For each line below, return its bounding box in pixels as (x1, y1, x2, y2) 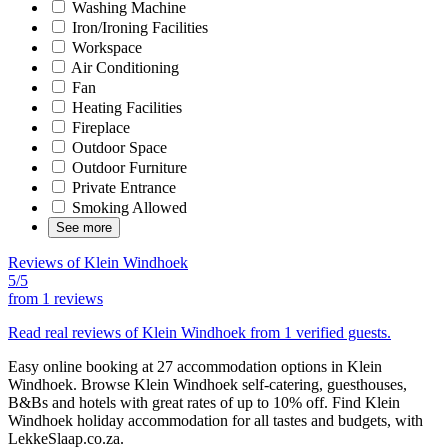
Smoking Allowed (68, 198, 187, 216)
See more (56, 219, 112, 235)
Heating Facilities (68, 98, 182, 116)
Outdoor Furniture (68, 158, 187, 176)
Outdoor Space (68, 138, 167, 156)
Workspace (68, 38, 142, 56)
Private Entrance (68, 178, 176, 196)
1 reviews (42, 289, 103, 307)
